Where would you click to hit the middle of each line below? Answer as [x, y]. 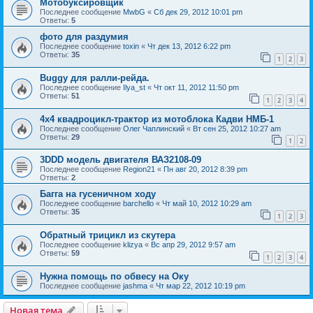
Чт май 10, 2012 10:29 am [207, 204]
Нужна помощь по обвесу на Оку [114, 276]
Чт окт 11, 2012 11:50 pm [196, 87]
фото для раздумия [84, 37]
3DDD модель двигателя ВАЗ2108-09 [121, 160]
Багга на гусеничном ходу [98, 194]
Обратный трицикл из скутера [108, 235]
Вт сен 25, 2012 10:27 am [237, 128]
